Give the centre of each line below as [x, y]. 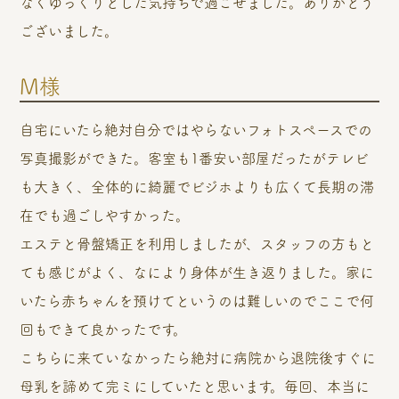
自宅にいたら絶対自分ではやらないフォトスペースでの [196, 130]
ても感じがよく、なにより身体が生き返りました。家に [197, 272]
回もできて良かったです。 [104, 329]
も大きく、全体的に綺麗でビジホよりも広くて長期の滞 [197, 187]
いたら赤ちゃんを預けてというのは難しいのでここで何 [197, 301]
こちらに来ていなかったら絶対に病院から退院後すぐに [198, 358]
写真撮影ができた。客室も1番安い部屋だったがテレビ [195, 158]
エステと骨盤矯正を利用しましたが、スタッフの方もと [197, 244]
